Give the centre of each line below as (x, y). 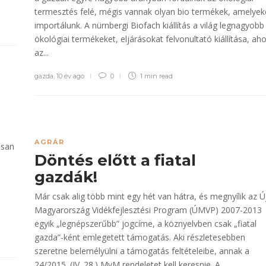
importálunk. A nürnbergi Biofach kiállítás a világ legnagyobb (149, 25)
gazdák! (68, 177)
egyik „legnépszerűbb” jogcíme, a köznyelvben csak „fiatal (145, 224)
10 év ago (70, 76)
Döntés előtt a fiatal (115, 160)
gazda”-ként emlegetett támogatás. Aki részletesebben (140, 237)
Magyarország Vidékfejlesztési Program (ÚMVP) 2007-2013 (148, 210)
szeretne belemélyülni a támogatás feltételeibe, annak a (142, 251)
